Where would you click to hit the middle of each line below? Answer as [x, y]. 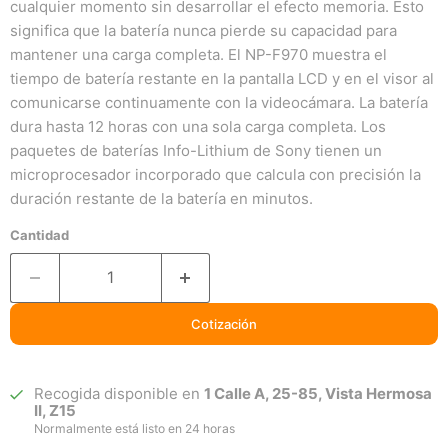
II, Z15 [55, 410]
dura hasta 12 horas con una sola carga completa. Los [198, 126]
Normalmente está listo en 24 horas [135, 428]
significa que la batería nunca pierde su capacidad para [203, 30]
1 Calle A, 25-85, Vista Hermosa [318, 393]
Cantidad [39, 234]
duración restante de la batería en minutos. [161, 198]
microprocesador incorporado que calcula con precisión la [215, 174]
